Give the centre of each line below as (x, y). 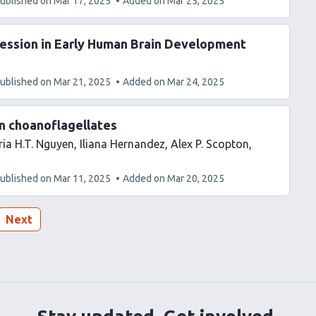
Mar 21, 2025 (82, 82)
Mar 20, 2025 (196, 178)
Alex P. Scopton (210, 144)
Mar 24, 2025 (196, 82)
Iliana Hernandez (122, 144)
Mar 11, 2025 (82, 178)
